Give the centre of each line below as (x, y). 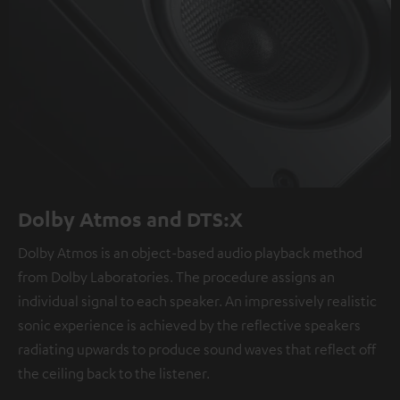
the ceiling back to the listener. (114, 373)
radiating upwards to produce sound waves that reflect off (197, 349)
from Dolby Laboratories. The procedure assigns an (176, 276)
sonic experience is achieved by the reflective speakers (189, 325)
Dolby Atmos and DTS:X (130, 218)
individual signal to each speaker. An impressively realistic (197, 300)
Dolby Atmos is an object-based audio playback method (190, 252)
